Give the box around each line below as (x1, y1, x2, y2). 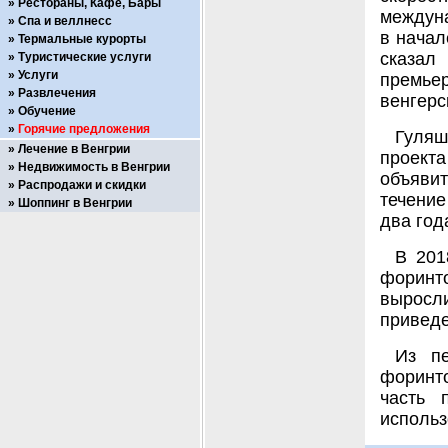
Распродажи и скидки (18, 178, 146, 192)
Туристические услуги (18, 50, 151, 64)
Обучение (18, 104, 76, 118)
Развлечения (18, 86, 96, 100)
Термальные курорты (18, 32, 146, 46)
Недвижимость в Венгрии (18, 160, 170, 174)
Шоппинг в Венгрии (18, 196, 132, 210)
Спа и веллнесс (18, 14, 112, 28)
